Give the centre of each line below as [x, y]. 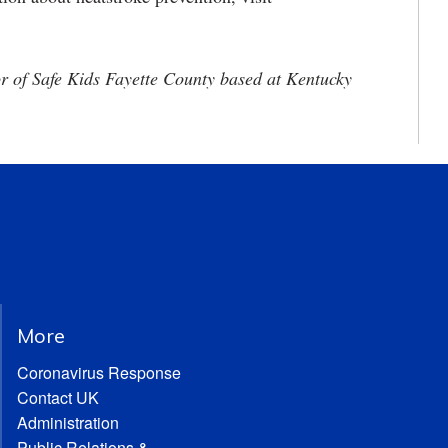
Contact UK [57, 397]
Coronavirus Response [98, 372]
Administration [67, 422]
